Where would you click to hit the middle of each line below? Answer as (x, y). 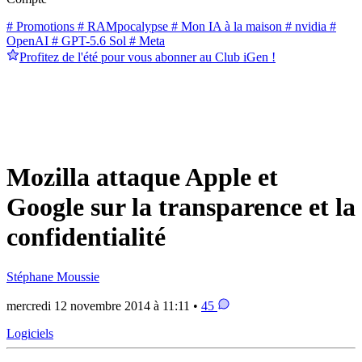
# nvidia (304, 26)
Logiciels (30, 333)
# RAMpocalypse (121, 26)
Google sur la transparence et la (181, 207)
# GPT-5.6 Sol (87, 40)
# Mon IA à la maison (225, 26)
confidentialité (86, 237)
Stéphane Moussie (53, 276)
